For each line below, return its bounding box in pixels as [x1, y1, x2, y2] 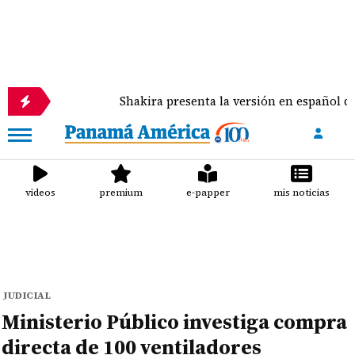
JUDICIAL [3, 289, 52, 302]
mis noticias [273, 186, 330, 199]
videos [25, 186, 56, 199]
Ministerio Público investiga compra [2, 307, 348, 336]
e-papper [185, 186, 230, 199]
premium [99, 186, 143, 199]
